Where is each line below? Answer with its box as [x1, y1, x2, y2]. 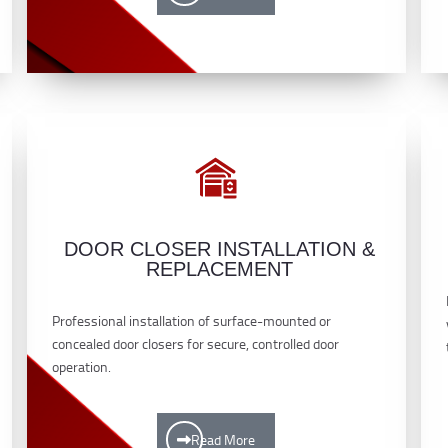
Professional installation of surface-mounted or [52, 310, 332, 330]
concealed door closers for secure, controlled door [52, 333, 340, 353]
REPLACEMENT [146, 257, 294, 280]
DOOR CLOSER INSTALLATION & [64, 237, 376, 260]
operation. [52, 356, 112, 376]
